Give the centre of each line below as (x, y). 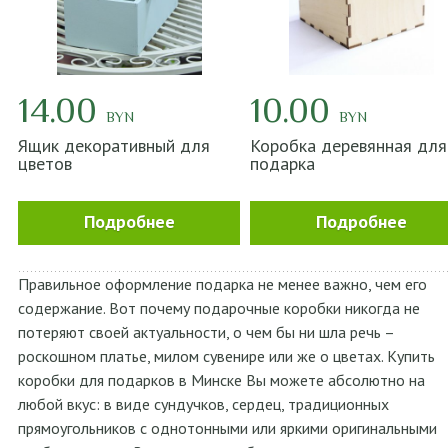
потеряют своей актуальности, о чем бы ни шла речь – (206, 332)
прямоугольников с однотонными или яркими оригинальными (228, 428)
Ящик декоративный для (114, 145)
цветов (45, 163)
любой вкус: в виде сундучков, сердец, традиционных (204, 404)
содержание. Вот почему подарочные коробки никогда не (219, 308)
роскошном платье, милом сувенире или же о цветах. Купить (227, 356)
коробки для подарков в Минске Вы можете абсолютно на (222, 380)
